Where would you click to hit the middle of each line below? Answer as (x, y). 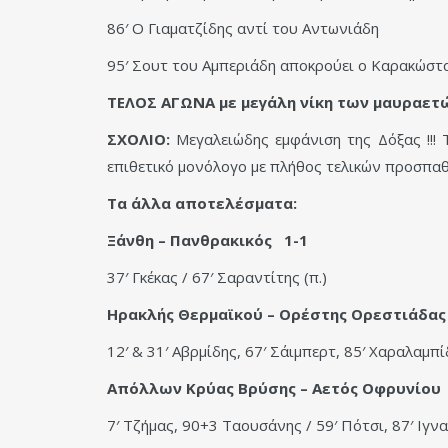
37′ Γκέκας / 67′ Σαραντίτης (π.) (217, 276)
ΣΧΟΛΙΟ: (138, 138)
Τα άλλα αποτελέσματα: (202, 202)
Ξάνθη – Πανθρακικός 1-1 (207, 239)
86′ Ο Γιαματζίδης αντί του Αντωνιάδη (243, 27)
